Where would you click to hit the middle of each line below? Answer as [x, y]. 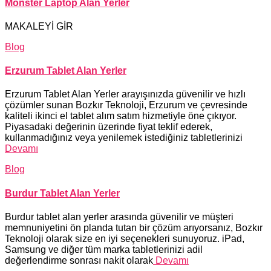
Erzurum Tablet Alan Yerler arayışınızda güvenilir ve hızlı [125, 94]
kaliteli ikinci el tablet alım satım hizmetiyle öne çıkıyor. [121, 116]
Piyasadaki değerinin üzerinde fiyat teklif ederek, [109, 127]
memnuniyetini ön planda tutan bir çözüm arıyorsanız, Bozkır [134, 227]
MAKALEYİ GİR [39, 26]
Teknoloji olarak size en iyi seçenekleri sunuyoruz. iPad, [125, 238]
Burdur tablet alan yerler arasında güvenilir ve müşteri [119, 217]
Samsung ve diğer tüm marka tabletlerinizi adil [104, 249]
